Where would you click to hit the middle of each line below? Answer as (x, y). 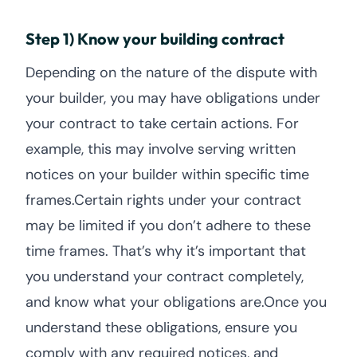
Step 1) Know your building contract (155, 39)
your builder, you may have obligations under (173, 98)
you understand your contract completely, (165, 277)
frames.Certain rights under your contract (163, 200)
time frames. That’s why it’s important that (166, 251)
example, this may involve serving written (161, 149)
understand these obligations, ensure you (161, 328)
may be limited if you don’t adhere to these (168, 226)
